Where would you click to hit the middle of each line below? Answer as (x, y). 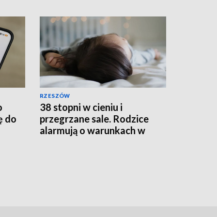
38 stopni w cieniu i (81, 107)
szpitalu (57, 142)
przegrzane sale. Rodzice (94, 118)
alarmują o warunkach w (93, 130)
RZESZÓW (55, 95)
